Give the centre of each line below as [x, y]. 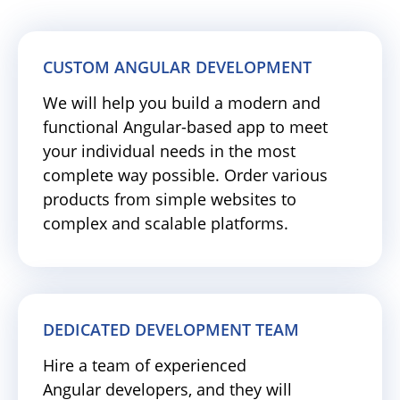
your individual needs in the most [169, 151]
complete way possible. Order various [185, 175]
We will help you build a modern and [182, 103]
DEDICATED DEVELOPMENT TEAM [171, 329]
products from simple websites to [170, 199]
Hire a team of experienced [145, 365]
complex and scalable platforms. [166, 223]
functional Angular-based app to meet [185, 127]
